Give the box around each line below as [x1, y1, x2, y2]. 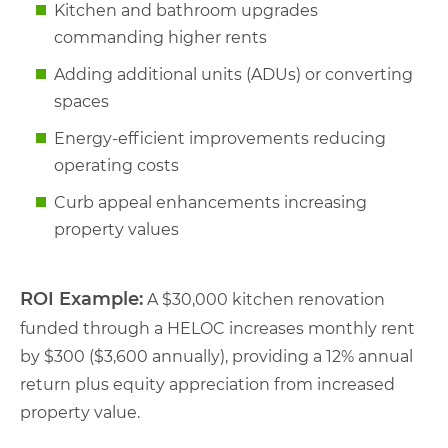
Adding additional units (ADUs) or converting [54, 64, 413, 84]
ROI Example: [20, 287, 143, 310]
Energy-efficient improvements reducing [54, 128, 386, 148]
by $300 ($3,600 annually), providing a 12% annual [20, 346, 413, 366]
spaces [54, 91, 109, 111]
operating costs [54, 155, 179, 175]
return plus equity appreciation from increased [20, 374, 395, 394]
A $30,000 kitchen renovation [143, 289, 385, 309]
